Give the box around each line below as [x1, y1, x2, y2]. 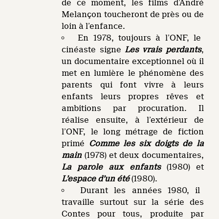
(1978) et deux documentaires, [82, 151, 204, 160]
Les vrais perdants [125, 45, 201, 54]
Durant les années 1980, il [80, 186, 200, 195]
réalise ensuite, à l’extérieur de [62, 115, 204, 125]
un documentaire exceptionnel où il [62, 57, 204, 66]
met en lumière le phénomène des [62, 68, 204, 78]
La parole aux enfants [62, 162, 161, 172]
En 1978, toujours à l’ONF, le [78, 33, 201, 43]
